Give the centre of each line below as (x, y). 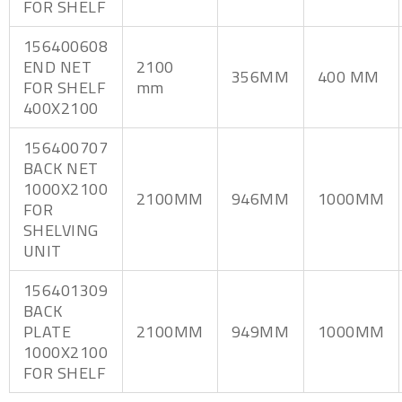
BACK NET (61, 168)
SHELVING (61, 230)
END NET (58, 66)
